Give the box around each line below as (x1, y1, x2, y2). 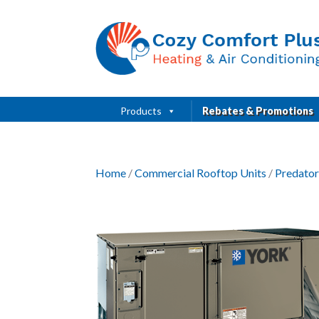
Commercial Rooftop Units (135, 165, 267, 179)
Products (120, 104, 162, 117)
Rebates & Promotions (202, 104, 313, 117)
